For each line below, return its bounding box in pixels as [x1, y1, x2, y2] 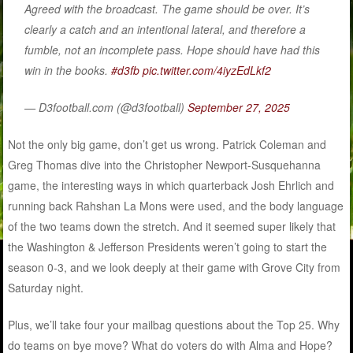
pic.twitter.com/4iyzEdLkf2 [143, 62, 272, 79]
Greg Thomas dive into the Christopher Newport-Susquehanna [8, 157, 321, 173]
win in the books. [24, 62, 112, 79]
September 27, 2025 [188, 99, 291, 116]
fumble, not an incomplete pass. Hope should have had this [24, 42, 321, 58]
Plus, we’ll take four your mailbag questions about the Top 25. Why [8, 317, 340, 333]
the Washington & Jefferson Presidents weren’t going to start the [8, 239, 328, 255]
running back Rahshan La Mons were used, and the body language [8, 198, 344, 214]
